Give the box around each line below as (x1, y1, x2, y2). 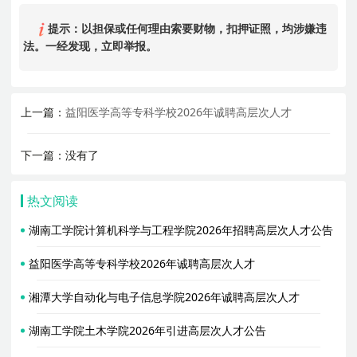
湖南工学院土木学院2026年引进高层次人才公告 (29, 322, 267, 338)
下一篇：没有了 (21, 147, 100, 163)
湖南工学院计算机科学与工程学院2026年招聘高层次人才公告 (29, 222, 334, 237)
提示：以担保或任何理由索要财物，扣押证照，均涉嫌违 (44, 19, 327, 37)
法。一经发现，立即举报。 (23, 37, 158, 54)
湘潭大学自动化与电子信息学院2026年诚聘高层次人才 (29, 288, 300, 304)
